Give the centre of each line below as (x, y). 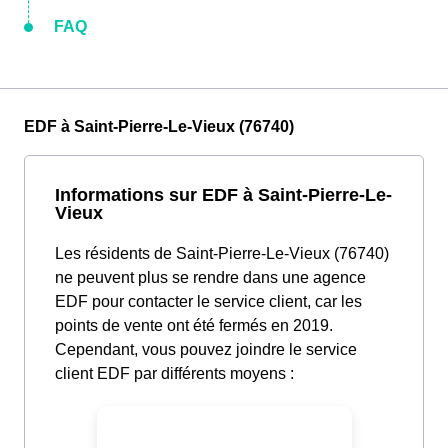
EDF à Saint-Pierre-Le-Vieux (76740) (159, 127)
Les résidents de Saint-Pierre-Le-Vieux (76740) (222, 254)
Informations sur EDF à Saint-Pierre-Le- (223, 195)
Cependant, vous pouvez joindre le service (206, 350)
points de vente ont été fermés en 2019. (194, 326)
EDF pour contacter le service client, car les (208, 302)
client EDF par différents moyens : (174, 374)
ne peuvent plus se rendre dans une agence (210, 278)
